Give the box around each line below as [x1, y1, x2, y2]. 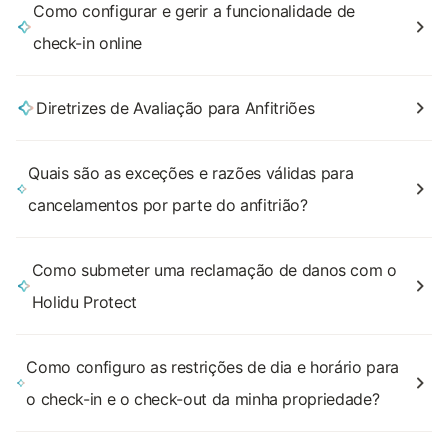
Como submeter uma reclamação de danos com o [31, 260, 397, 280]
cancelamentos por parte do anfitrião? [28, 195, 308, 215]
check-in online [33, 33, 142, 53]
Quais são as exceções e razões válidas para [28, 163, 354, 183]
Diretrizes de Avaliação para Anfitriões [36, 98, 315, 118]
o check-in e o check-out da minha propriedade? [26, 389, 380, 409]
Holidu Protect [31, 292, 137, 312]
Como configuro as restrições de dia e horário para [26, 357, 399, 377]
